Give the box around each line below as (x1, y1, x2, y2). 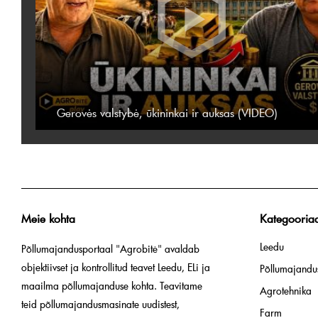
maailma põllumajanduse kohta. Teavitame (21, 278, 202, 292)
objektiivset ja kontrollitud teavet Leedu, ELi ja (21, 260, 210, 274)
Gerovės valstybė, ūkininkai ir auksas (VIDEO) (57, 104, 278, 120)
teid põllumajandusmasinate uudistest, (21, 297, 180, 311)
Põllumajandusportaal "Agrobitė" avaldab (21, 241, 199, 256)
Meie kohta (21, 209, 75, 226)
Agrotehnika (260, 283, 312, 297)
